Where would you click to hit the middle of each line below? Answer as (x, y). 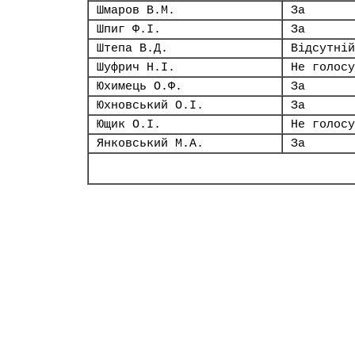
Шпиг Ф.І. (129, 29)
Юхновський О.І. (150, 105)
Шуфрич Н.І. (136, 67)
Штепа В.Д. (132, 48)
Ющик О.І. (129, 124)
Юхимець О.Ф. (139, 86)
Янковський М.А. (150, 143)
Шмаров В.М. (136, 10)
